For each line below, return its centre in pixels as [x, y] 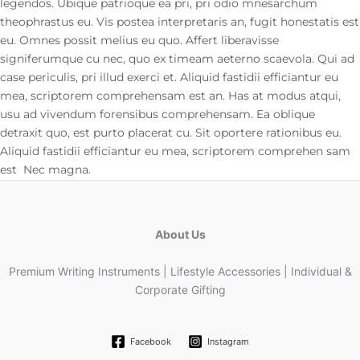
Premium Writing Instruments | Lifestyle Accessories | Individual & [180, 271]
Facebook [151, 341]
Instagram [228, 341]
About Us [180, 234]
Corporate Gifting [180, 289]
